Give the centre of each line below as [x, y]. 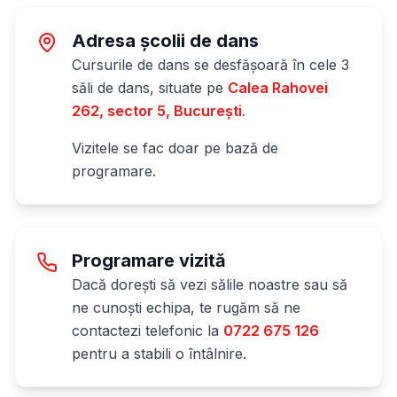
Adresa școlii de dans [165, 41]
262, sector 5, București [157, 111]
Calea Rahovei [278, 88]
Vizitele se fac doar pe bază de [175, 148]
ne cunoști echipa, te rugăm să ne [186, 307]
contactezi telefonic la [145, 331]
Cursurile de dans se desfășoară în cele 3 [210, 65]
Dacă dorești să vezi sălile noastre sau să [210, 284]
